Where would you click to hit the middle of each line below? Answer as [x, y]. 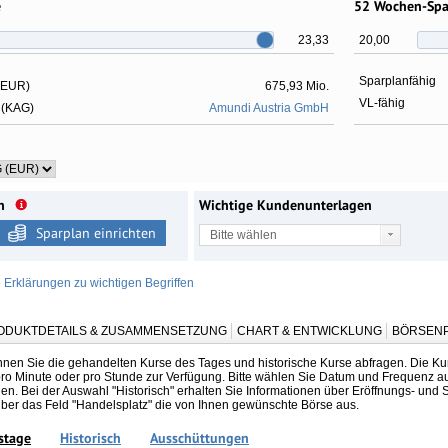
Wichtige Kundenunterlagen [285, 204]
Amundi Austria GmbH [269, 107]
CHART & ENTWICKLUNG [309, 330]
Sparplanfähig [397, 80]
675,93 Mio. [297, 85]
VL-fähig [382, 102]
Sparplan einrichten [96, 232]
